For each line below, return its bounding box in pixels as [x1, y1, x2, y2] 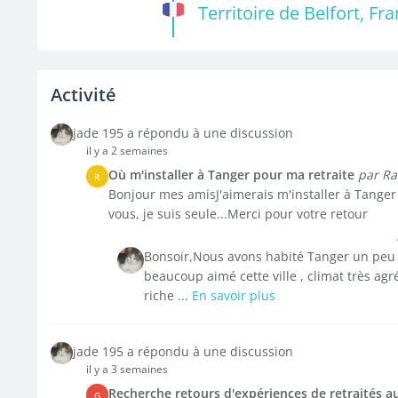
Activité [50, 83, 116, 107]
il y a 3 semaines [85, 362, 168, 377]
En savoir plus [191, 287, 275, 304]
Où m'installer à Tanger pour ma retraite [107, 166, 354, 183]
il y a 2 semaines [85, 143, 168, 158]
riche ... [143, 287, 192, 304]
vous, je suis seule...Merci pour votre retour [107, 205, 368, 222]
